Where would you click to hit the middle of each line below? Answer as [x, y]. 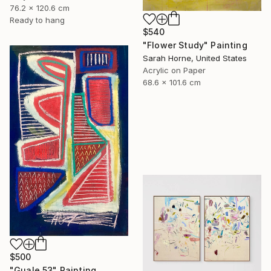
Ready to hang [37, 20]
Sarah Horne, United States [195, 58]
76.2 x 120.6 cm [40, 8]
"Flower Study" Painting [195, 45]
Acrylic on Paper [174, 70]
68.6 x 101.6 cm [172, 82]
